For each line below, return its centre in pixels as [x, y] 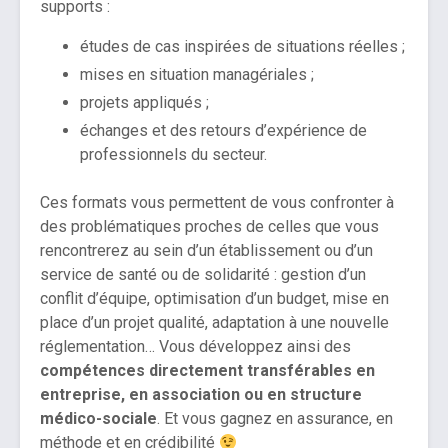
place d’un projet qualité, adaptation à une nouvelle [214, 323]
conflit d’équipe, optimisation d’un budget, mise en [214, 299]
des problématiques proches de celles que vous [209, 227]
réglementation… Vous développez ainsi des [195, 347]
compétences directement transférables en [207, 371]
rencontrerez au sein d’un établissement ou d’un [206, 251]
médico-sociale [98, 419]
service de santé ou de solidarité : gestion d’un [203, 275]
